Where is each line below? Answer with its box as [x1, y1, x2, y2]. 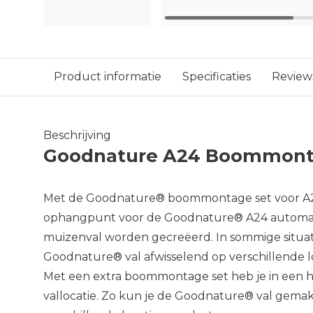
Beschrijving [43, 129, 111, 142]
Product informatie [54, 70, 161, 83]
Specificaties [182, 70, 251, 83]
